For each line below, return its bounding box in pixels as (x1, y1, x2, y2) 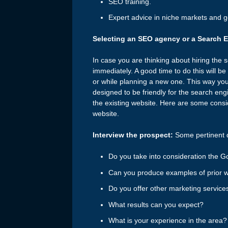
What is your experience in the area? (108, 216, 227, 225)
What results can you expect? (108, 200, 204, 209)
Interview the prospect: (93, 131, 173, 139)
